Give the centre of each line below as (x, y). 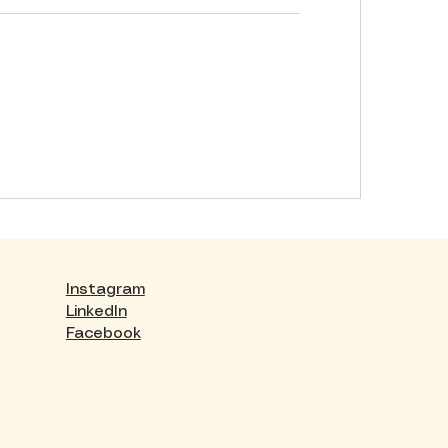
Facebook (103, 334)
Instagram (105, 290)
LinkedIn (96, 312)
